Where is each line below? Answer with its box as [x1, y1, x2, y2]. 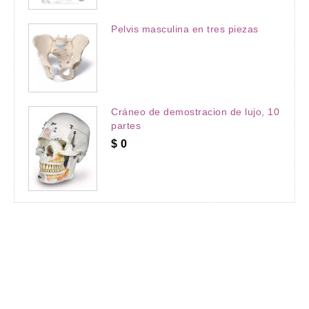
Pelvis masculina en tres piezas [111, 23, 259, 34]
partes [111, 119, 141, 131]
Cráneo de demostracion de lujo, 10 [111, 106, 279, 117]
